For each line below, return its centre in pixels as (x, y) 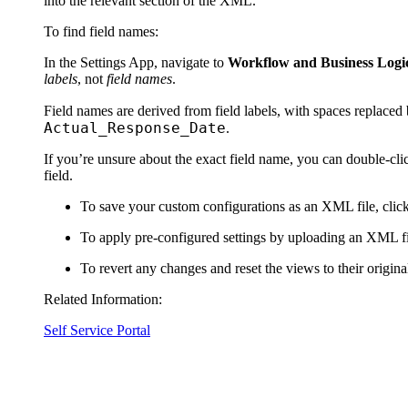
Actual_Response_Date (135, 127)
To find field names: (101, 31)
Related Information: (103, 299)
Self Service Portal (97, 330)
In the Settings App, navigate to (136, 62)
